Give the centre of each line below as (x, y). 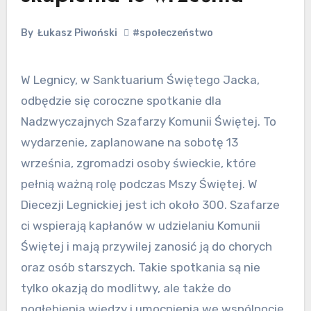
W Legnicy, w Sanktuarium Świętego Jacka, (25, 79)
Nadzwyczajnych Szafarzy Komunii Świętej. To (148, 121)
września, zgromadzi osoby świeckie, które (138, 163)
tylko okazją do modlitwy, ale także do (126, 288)
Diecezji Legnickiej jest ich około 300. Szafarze (150, 204)
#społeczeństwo (173, 33)
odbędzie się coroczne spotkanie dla (121, 100)
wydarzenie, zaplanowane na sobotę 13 (129, 142)
